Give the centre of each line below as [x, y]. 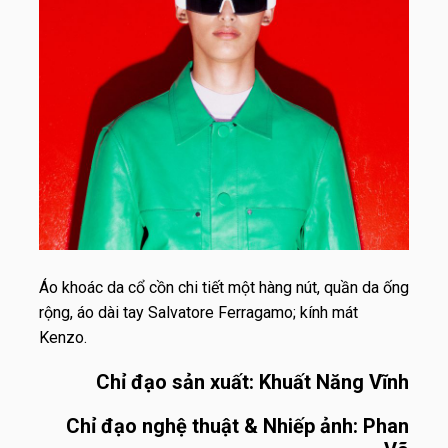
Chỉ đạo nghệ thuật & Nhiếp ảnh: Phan [237, 425]
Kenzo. [63, 337]
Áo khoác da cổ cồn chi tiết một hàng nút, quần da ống [224, 287]
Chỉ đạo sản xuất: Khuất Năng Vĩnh [252, 381]
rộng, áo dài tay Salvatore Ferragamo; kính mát [198, 312]
